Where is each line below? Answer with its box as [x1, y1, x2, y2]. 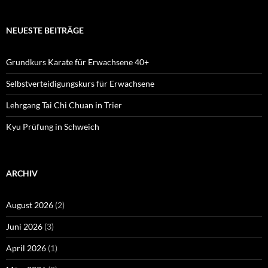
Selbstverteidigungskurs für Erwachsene [6, 78, 154, 89]
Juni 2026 [6, 221, 42, 232]
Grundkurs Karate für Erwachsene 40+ [6, 57, 149, 68]
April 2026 [6, 243, 46, 254]
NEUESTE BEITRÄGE [6, 25, 84, 36]
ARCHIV [6, 168, 38, 179]
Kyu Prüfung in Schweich [6, 121, 99, 132]
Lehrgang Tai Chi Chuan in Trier [6, 100, 122, 111]
